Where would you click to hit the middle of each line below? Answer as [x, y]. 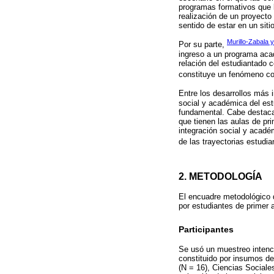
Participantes [206, 229]
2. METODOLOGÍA [220, 176]
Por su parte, [203, 45]
